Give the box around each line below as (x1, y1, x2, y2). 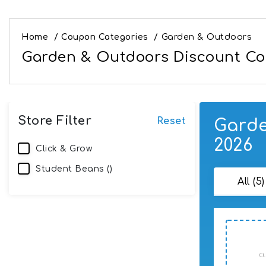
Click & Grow (36, 144, 92, 153)
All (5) (237, 176, 265, 187)
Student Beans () (36, 164, 112, 173)
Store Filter (18, 113, 91, 128)
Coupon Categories (61, 32, 148, 42)
